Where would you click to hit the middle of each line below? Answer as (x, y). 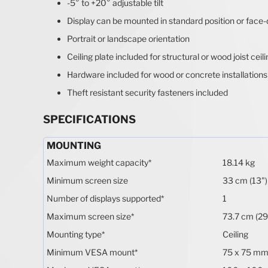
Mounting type (74, 234)
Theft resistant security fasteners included (147, 92)
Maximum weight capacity (98, 162)
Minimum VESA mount (91, 252)
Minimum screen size (87, 180)
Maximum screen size (89, 216)
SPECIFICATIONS (89, 119)
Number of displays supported (104, 198)
